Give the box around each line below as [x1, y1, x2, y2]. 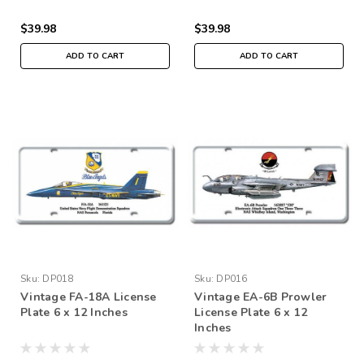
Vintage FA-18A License [20, 288, 157, 305]
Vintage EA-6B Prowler [194, 288, 327, 305]
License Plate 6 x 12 [194, 304, 307, 320]
